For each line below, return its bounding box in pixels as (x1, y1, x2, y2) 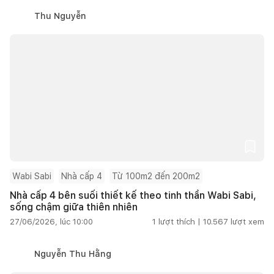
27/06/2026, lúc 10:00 (10, 217, 93, 226)
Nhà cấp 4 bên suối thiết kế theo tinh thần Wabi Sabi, (10, 189, 256, 201)
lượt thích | (158, 217, 201, 226)
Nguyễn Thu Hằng (34, 248, 111, 259)
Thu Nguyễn (34, 10, 86, 21)
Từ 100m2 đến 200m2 (112, 171, 200, 181)
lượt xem (231, 217, 264, 226)
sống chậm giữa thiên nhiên (10, 201, 138, 213)
